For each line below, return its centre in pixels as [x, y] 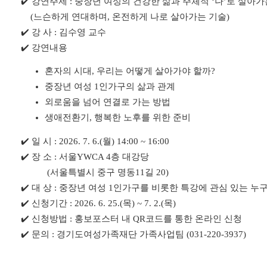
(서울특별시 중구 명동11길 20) [95, 172]
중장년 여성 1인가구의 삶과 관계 [110, 87]
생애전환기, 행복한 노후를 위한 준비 [118, 118]
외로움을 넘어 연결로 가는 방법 [108, 102]
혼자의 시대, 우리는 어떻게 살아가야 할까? [130, 71]
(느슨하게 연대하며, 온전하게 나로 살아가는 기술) [125, 17]
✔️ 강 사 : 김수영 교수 [63, 32]
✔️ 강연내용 [44, 48]
